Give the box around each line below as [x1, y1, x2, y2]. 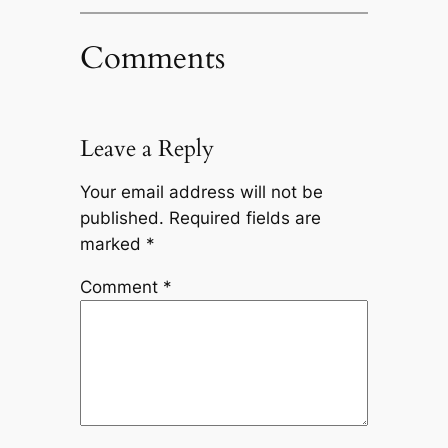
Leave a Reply [79, 133, 214, 165]
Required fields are [168, 207, 321, 228]
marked [79, 233, 146, 254]
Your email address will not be [79, 181, 323, 202]
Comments [79, 37, 225, 80]
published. [79, 207, 164, 228]
